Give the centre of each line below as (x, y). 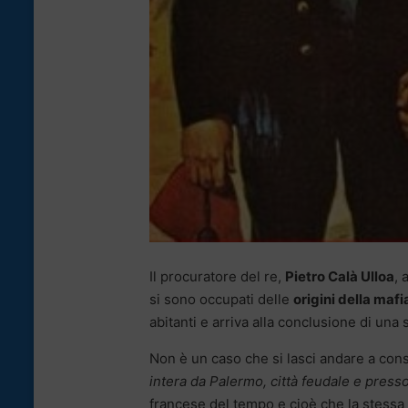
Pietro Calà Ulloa (340, 277)
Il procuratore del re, (217, 277)
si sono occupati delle (221, 300)
